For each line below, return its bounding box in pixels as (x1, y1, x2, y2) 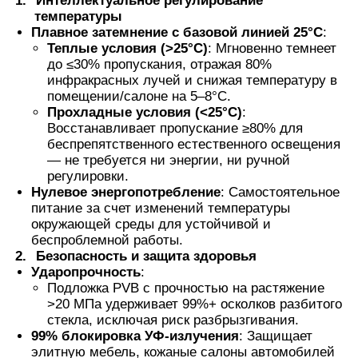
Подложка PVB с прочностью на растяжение (47, 280, 325, 296)
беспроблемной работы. (31, 233, 184, 249)
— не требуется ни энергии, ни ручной (47, 153, 291, 169)
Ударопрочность (31, 265, 141, 280)
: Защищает (239, 328, 313, 344)
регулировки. (47, 169, 129, 185)
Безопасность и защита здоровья (36, 249, 257, 265)
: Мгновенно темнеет (208, 41, 337, 57)
